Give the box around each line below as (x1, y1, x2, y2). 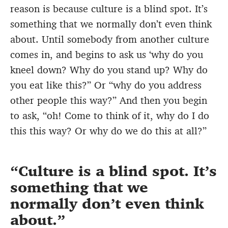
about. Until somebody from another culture (10, 32, 209, 46)
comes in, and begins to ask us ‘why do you (10, 47, 203, 61)
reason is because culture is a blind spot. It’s (10, 2, 208, 15)
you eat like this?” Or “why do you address (10, 78, 202, 92)
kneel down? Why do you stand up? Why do (10, 63, 208, 76)
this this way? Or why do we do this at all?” (10, 124, 207, 137)
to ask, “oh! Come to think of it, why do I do (10, 108, 209, 122)
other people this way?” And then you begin (10, 93, 207, 107)
